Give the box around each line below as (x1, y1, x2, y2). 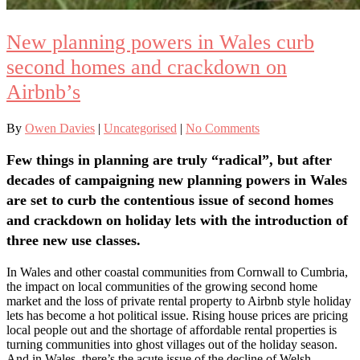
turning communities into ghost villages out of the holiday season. (6, 337, 337, 351)
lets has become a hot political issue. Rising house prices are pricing (6, 308, 348, 322)
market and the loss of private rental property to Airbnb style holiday (6, 293, 351, 308)
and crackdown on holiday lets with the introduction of (6, 211, 348, 228)
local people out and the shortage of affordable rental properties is (6, 322, 337, 337)
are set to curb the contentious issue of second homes (6, 191, 333, 208)
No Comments (186, 121, 260, 136)
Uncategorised (104, 121, 177, 136)
